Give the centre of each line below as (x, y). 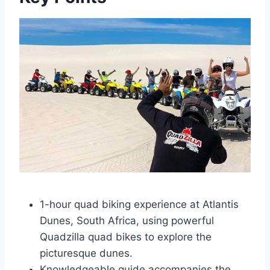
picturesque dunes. (86, 253)
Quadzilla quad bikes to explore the (126, 237)
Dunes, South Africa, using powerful (127, 221)
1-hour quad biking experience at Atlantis (139, 204)
